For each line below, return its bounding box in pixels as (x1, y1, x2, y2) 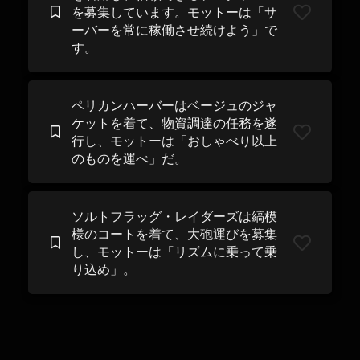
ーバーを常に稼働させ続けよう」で (71, 21, 277, 39)
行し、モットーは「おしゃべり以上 (71, 132, 277, 149)
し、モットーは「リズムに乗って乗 (71, 243, 277, 260)
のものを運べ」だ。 (71, 149, 187, 167)
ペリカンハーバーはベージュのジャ (71, 96, 277, 114)
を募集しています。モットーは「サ (71, 3, 277, 21)
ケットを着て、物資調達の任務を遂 (71, 114, 277, 132)
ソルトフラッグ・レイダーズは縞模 (71, 207, 277, 225)
